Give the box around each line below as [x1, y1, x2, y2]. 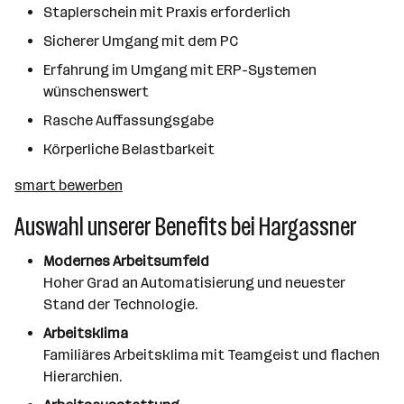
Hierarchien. [43, 368, 122, 385]
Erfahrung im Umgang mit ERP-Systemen [43, 61, 317, 78]
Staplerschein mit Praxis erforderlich [43, 4, 290, 21]
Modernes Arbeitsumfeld [43, 252, 209, 270]
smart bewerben [14, 177, 123, 194]
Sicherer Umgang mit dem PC [43, 32, 238, 50]
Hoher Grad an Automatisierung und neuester [43, 274, 345, 291]
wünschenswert [43, 83, 149, 100]
